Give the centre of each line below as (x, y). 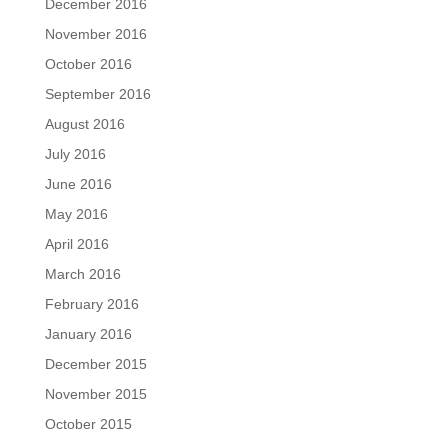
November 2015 (95, 394)
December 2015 (95, 364)
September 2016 (97, 94)
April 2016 (76, 244)
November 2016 (95, 34)
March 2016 (82, 274)
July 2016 (75, 154)
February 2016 (91, 304)
